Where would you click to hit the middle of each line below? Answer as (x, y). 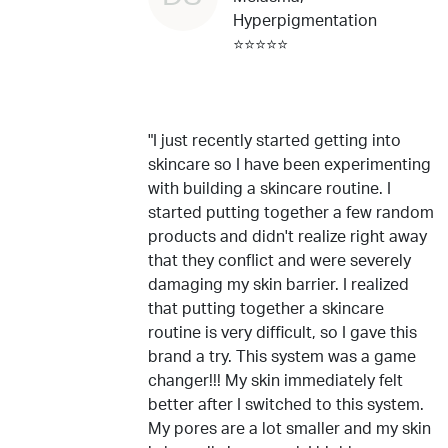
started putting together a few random (291, 213)
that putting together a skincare (266, 309)
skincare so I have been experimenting (289, 165)
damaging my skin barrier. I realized (278, 285)
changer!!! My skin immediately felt (275, 381)
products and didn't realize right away (287, 237)
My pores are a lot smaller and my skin (289, 429)
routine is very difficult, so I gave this (282, 333)
